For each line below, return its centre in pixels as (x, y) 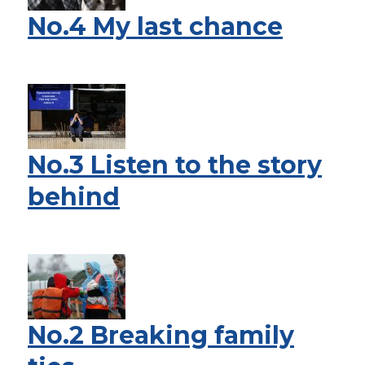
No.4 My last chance (155, 26)
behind (74, 197)
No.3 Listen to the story (175, 165)
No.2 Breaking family (161, 335)
